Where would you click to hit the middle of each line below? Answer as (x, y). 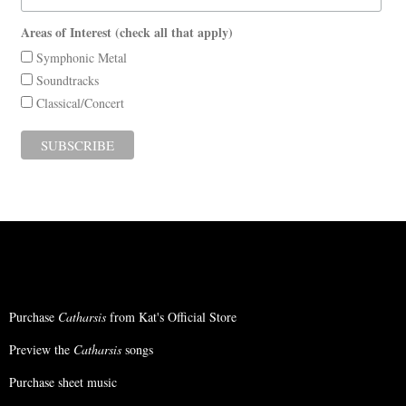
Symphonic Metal (79, 58)
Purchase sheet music (63, 382)
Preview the (41, 349)
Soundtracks (65, 81)
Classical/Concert (78, 103)
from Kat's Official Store (171, 316)
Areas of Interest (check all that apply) (126, 33)
